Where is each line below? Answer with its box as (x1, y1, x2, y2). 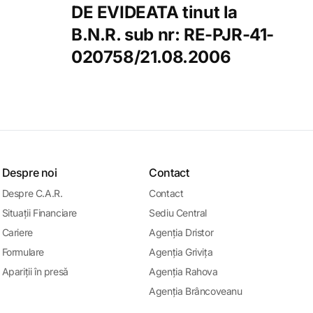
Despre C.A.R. (1, 187, 63, 200)
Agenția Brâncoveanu (149, 285, 242, 298)
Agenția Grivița (149, 246, 213, 259)
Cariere (1, 226, 33, 239)
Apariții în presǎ (1, 265, 68, 278)
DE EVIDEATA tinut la (71, 2, 238, 23)
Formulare (1, 246, 45, 259)
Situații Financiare (1, 207, 78, 219)
